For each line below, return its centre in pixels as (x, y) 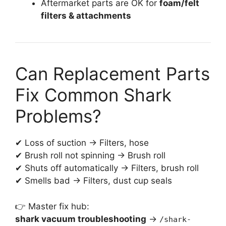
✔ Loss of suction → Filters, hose (82, 143)
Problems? (58, 116)
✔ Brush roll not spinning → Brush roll (90, 156)
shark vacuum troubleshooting (81, 219)
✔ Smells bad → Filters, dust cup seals (94, 181)
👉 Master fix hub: (52, 206)
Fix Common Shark (93, 95)
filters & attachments (86, 16)
